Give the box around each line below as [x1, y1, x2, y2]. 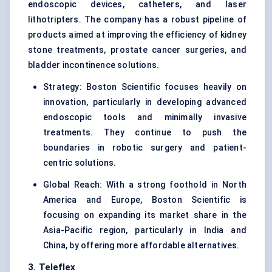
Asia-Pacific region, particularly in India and [43, 225, 246, 236]
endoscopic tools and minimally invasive [43, 112, 246, 123]
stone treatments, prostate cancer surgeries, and [28, 45, 246, 55]
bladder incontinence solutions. [28, 60, 160, 70]
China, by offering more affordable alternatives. [43, 240, 240, 251]
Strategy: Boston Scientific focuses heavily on [43, 82, 246, 92]
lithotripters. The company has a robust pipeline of [28, 15, 246, 25]
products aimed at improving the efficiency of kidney [28, 30, 246, 40]
